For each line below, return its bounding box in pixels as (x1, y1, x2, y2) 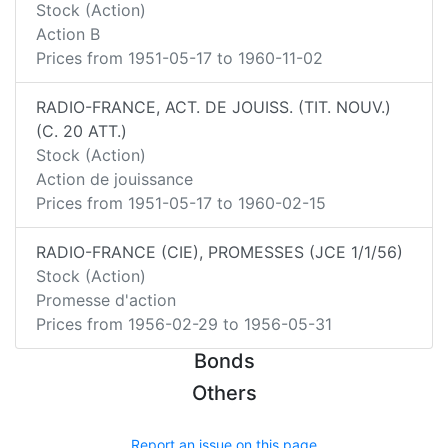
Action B (36, 24, 100, 44)
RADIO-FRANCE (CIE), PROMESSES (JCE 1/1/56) (36, 242, 403, 262)
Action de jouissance (36, 169, 193, 189)
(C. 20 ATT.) (36, 121, 127, 141)
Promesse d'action (36, 290, 176, 310)
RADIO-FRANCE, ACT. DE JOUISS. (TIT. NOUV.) (36, 97, 391, 117)
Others (191, 381, 257, 405)
